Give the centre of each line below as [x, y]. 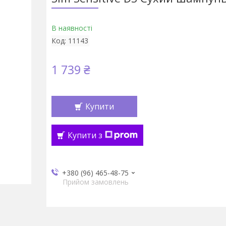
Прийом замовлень [95, 182]
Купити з [85, 135]
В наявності [72, 28]
